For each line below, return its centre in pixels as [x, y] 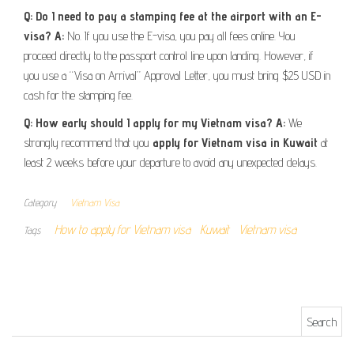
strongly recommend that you [88, 143]
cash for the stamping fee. [78, 95]
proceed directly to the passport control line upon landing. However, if [169, 56]
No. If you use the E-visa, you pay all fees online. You [180, 36]
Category [40, 202]
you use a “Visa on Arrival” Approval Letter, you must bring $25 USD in [177, 75]
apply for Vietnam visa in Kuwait [235, 143]
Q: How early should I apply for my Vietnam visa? [148, 123]
